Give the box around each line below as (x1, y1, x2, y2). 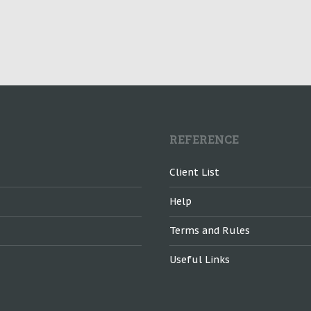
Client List (169, 166, 219, 178)
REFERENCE (169, 132, 239, 146)
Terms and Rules (169, 224, 250, 237)
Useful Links (169, 253, 230, 266)
